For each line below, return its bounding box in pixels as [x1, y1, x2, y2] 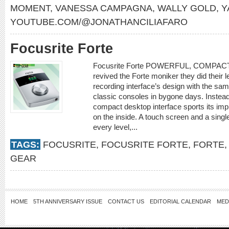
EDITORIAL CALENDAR [150, 198, 211, 204]
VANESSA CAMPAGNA [55, 3, 152, 13]
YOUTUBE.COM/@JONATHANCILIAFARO [10, 16, 188, 27]
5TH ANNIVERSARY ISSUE [33, 198, 102, 204]
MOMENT [10, 3, 50, 13]
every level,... [93, 123, 140, 131]
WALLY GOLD [157, 3, 216, 13]
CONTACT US [108, 198, 144, 204]
